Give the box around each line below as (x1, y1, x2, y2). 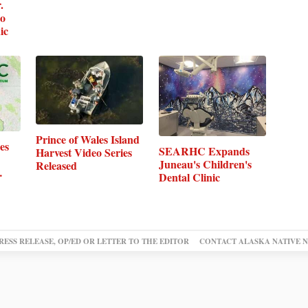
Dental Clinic (158, 169, 220, 186)
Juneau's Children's (158, 156, 252, 173)
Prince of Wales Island (36, 131, 140, 148)
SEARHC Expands (158, 143, 250, 159)
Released (36, 157, 78, 174)
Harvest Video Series (36, 144, 133, 161)
